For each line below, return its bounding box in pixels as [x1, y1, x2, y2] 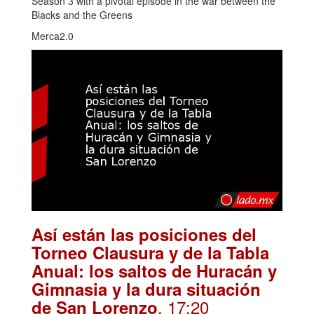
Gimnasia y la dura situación [32, 276, 261, 301]
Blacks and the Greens [32, 7, 132, 22]
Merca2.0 [32, 28, 74, 43]
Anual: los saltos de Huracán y [32, 258, 277, 282]
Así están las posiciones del [32, 221, 257, 246]
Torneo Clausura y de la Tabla [32, 240, 269, 264]
